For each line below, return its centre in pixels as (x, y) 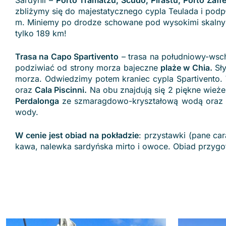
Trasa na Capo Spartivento (67, 56)
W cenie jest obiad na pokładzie (77, 135)
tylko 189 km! (41, 33)
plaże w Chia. (186, 68)
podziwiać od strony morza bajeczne (88, 68)
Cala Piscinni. (61, 90)
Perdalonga (37, 101)
